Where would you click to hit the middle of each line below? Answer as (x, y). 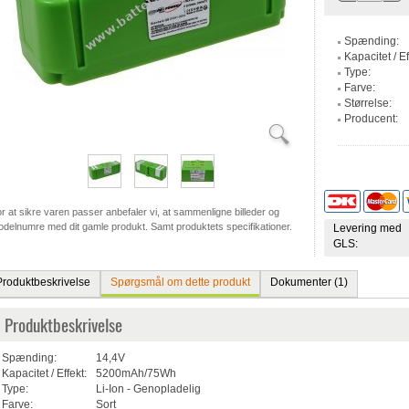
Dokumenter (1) (309, 283)
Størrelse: (367, 103)
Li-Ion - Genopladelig (148, 389)
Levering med (367, 229)
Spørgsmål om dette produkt (180, 283)
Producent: (371, 119)
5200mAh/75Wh (136, 374)
